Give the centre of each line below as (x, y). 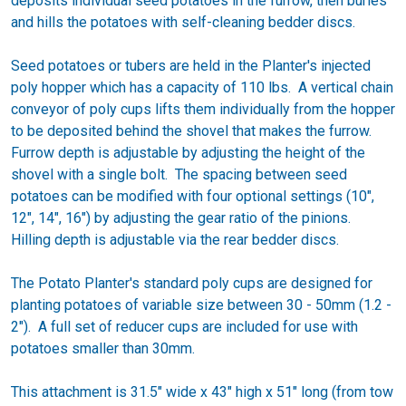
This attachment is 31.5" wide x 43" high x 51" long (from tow (202, 392)
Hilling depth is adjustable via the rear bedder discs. (175, 240)
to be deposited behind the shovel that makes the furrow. (193, 131)
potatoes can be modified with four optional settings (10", (193, 197)
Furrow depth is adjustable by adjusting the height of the (188, 153)
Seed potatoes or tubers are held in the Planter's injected (191, 66)
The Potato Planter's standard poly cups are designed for (192, 284)
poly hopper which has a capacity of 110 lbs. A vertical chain (202, 88)
